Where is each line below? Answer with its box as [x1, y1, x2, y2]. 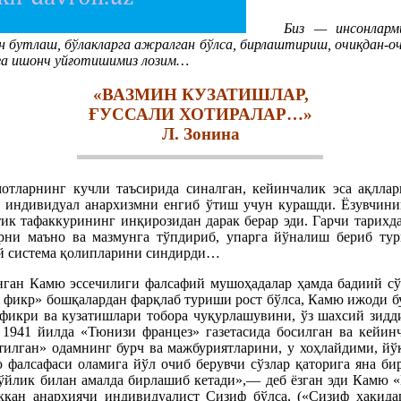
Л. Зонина [161, 124, 240, 144]
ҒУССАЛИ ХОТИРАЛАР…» [89, 105, 312, 124]
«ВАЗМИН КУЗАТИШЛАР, [92, 85, 309, 105]
